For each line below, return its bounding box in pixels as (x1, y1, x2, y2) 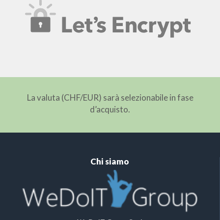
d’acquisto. (90, 104, 130, 115)
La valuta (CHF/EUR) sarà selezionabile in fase (27, 92, 193, 103)
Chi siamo (90, 156, 129, 167)
